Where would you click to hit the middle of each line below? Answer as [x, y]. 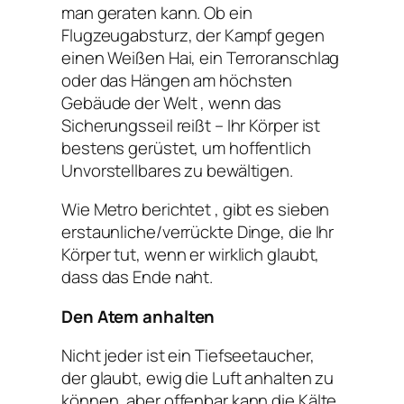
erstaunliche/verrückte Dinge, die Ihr [198, 232]
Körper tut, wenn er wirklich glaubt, [191, 255]
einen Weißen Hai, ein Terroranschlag [201, 57]
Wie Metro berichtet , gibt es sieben [196, 210]
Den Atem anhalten [138, 316]
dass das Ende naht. [138, 277]
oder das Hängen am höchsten [177, 80]
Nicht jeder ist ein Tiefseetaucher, [188, 356]
